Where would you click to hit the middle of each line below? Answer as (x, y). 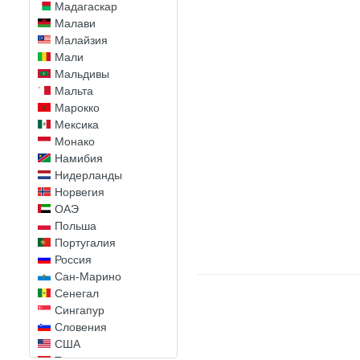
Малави (75, 23)
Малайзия (81, 40)
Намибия (79, 158)
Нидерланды (88, 175)
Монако (75, 141)
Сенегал (77, 293)
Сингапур (80, 310)
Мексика (77, 125)
